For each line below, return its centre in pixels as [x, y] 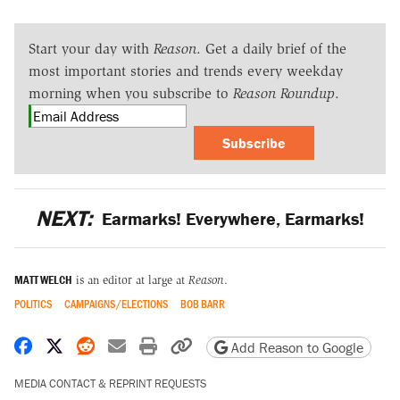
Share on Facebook [104, 346]
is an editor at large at [130, 280]
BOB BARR [202, 304]
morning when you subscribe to [131, 93]
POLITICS [33, 304]
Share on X [103, 346]
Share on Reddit [154, 346]
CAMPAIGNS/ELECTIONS [116, 304]
